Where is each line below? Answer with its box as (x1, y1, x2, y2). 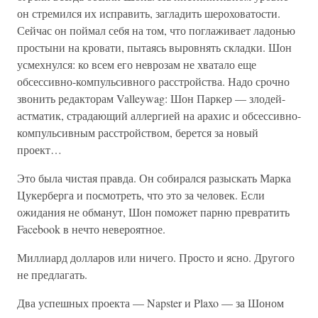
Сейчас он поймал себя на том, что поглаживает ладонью (17, 23, 295, 38)
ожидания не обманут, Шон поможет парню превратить (17, 204, 290, 219)
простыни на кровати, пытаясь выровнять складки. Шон (17, 40, 292, 55)
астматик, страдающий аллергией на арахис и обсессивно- (17, 108, 301, 123)
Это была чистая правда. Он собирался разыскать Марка (17, 170, 291, 185)
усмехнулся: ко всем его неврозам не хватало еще (17, 57, 256, 72)
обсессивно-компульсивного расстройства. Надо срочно (17, 74, 290, 89)
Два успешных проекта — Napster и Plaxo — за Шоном (17, 295, 284, 310)
